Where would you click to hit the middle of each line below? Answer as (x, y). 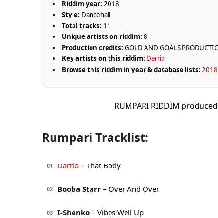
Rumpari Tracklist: (95, 137)
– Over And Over (130, 189)
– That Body (100, 166)
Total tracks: (82, 26)
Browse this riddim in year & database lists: (131, 69)
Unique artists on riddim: (102, 37)
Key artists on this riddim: (104, 59)
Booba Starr (79, 189)
